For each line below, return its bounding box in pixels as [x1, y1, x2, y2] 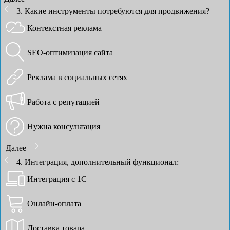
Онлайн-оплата [27, 199, 81, 208]
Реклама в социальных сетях [27, 72, 127, 82]
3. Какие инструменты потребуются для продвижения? [16, 6, 209, 15]
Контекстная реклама [27, 23, 102, 32]
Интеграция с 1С [27, 174, 87, 183]
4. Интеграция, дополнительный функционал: [16, 157, 179, 166]
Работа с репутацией [27, 97, 100, 106]
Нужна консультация [27, 122, 100, 131]
